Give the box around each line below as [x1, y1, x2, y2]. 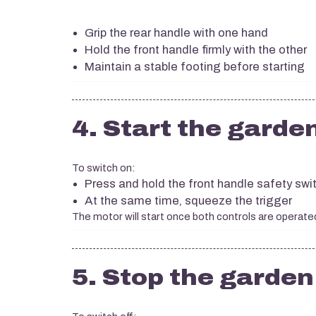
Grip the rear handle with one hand [85, 27, 268, 39]
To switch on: [72, 163, 135, 174]
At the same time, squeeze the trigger [85, 195, 292, 207]
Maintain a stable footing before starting [85, 61, 305, 73]
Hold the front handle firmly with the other [85, 44, 307, 56]
